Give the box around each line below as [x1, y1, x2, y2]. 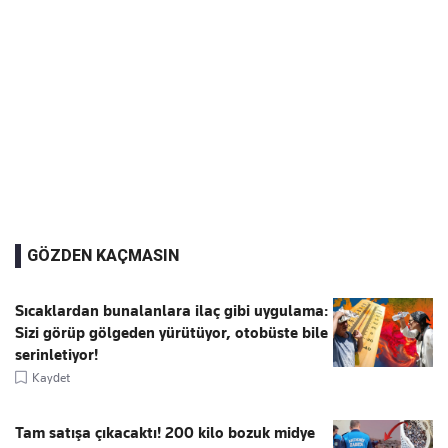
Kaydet [32, 369, 70, 385]
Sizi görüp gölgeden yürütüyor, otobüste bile [15, 323, 328, 342]
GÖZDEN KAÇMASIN [27, 245, 179, 265]
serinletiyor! [15, 345, 98, 364]
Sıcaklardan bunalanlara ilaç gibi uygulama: [15, 301, 328, 320]
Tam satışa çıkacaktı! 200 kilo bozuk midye [15, 423, 315, 442]
